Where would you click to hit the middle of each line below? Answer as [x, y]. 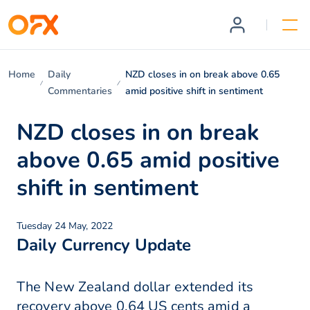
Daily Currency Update [104, 245]
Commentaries [80, 91]
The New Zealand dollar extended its [135, 287]
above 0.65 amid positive [148, 160]
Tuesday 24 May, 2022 [65, 226]
